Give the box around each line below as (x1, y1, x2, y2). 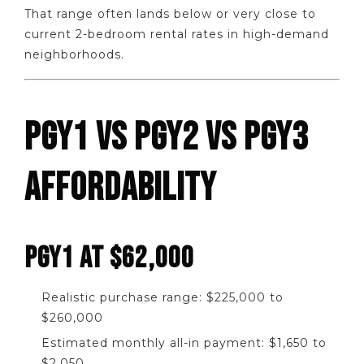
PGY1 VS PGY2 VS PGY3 (24, 115, 308, 162)
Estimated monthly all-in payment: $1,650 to (41, 335, 327, 350)
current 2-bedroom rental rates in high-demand (24, 26, 329, 41)
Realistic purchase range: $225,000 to (41, 290, 284, 305)
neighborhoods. (24, 46, 124, 62)
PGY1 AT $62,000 (24, 240, 194, 277)
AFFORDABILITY (24, 165, 216, 212)
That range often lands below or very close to (24, 6, 316, 21)
